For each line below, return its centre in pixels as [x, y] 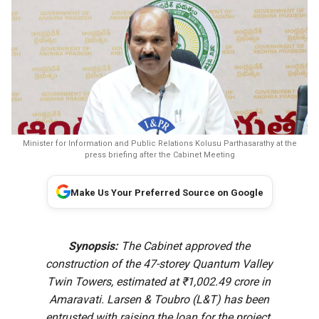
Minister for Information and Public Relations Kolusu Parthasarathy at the [159, 143]
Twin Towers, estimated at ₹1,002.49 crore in [159, 281]
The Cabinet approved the [184, 246]
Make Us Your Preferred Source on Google [167, 192]
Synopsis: [93, 246]
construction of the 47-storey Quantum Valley [159, 263]
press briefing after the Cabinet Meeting [159, 155]
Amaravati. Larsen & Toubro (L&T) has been [159, 299]
